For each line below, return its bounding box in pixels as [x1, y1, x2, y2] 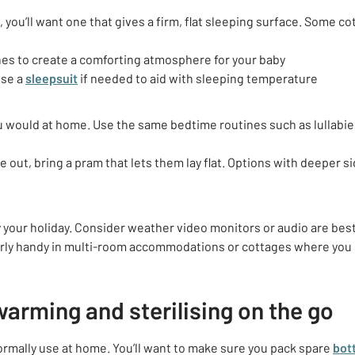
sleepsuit [25, 71, 78, 86]
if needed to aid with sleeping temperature [78, 71, 318, 86]
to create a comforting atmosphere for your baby [17, 52, 285, 67]
